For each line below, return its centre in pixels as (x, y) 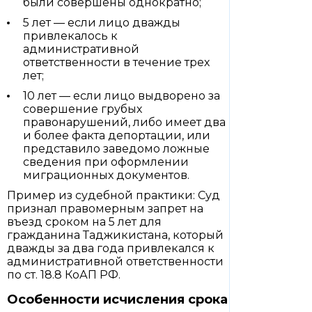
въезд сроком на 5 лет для (84, 222)
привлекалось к (70, 36)
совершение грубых (83, 109)
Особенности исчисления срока (117, 299)
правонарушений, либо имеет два (124, 122)
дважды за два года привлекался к (111, 248)
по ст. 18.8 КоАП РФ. (64, 275)
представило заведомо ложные (116, 149)
